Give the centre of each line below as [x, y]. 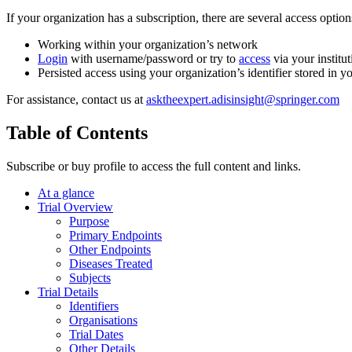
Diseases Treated [111, 263]
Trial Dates [96, 334]
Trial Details [68, 291]
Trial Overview [75, 207]
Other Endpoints [110, 249]
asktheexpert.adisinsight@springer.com [243, 100]
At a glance [66, 192]
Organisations [103, 320]
